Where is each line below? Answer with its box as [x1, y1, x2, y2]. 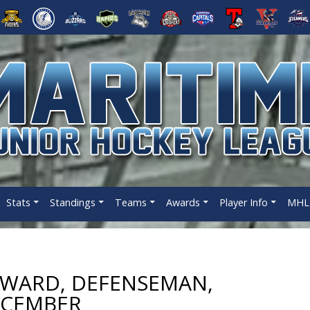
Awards [165, 196, 200, 209]
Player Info [219, 196, 268, 209]
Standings [49, 196, 95, 209]
